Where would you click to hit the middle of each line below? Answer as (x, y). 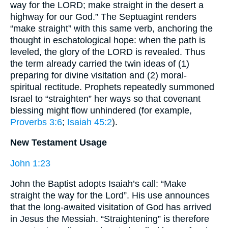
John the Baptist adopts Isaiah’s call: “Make (98, 184)
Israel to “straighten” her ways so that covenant (105, 98)
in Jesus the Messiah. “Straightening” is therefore (110, 219)
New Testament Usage (59, 143)
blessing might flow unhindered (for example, (101, 110)
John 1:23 (30, 163)
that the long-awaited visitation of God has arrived (111, 207)
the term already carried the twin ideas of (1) (100, 63)
